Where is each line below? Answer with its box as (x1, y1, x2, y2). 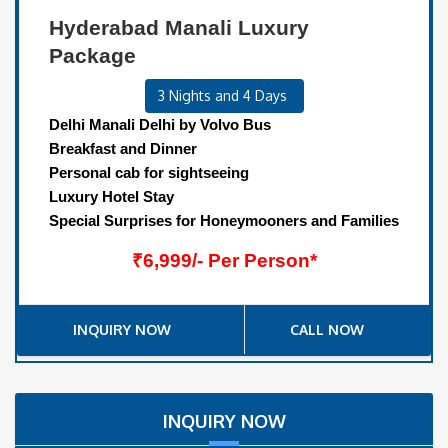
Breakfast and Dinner (49, 139, 197, 157)
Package (49, 43, 136, 67)
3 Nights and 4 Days (157, 86, 291, 104)
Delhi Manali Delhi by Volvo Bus (49, 115, 271, 133)
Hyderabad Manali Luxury (49, 15, 309, 39)
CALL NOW (290, 320, 364, 338)
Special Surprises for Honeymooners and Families (49, 211, 399, 229)
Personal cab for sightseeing (49, 163, 249, 181)
